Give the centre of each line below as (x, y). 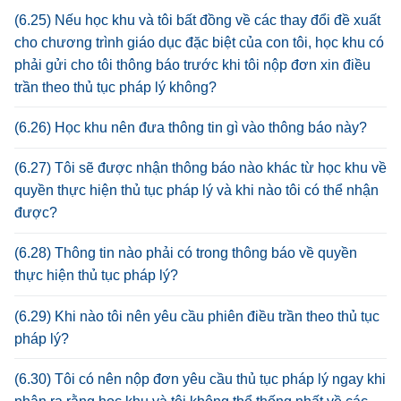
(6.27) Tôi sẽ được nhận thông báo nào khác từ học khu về (200, 168)
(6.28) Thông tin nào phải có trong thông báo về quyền (186, 253)
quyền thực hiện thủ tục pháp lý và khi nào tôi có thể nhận (196, 191)
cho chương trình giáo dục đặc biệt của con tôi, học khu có (199, 42)
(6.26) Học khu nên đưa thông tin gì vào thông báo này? (191, 128)
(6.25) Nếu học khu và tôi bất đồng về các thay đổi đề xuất (197, 20)
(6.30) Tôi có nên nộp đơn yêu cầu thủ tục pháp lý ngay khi (200, 379)
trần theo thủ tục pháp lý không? (115, 87)
